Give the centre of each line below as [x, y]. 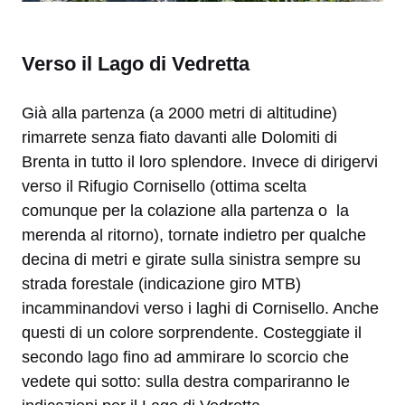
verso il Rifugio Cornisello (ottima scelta [164, 186]
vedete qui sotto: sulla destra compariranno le [186, 381]
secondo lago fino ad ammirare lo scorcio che [185, 357]
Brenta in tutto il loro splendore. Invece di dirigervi [200, 162]
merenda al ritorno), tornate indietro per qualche [194, 235]
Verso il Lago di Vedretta [136, 64]
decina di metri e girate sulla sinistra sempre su [191, 259]
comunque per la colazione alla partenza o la [185, 211]
